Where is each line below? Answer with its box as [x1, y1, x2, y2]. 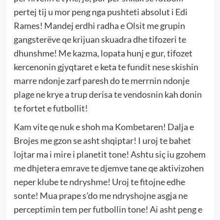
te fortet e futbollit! [13, 103, 88, 114]
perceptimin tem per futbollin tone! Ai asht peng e [13, 204, 202, 215]
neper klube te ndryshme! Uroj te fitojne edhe [13, 176, 185, 188]
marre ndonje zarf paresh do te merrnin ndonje [13, 75, 190, 86]
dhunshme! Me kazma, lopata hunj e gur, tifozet [13, 48, 192, 59]
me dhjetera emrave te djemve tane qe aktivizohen [13, 163, 204, 174]
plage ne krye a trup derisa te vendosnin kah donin [13, 89, 202, 100]
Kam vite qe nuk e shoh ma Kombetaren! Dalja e [13, 121, 194, 133]
